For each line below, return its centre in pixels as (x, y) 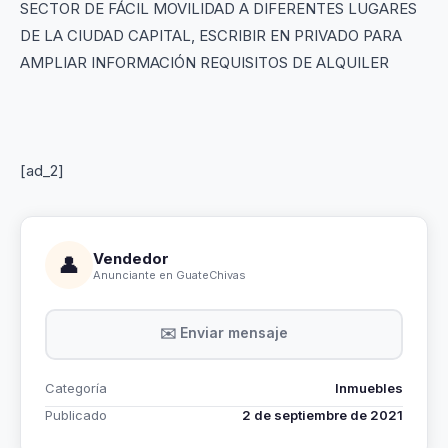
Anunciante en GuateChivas (169, 274)
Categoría (76, 388)
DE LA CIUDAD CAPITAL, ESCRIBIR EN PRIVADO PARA (211, 35)
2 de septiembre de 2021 (322, 415)
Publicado (76, 415)
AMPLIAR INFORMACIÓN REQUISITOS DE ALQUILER (204, 62)
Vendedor (131, 258)
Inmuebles (369, 388)
